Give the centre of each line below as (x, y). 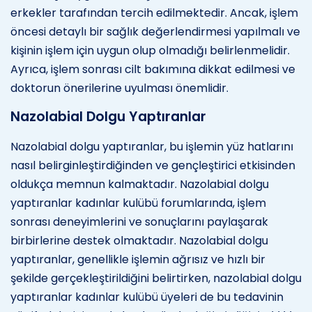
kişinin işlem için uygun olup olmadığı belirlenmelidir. (150, 50)
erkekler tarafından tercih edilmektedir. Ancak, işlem (154, 13)
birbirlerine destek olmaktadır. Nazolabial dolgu (139, 240)
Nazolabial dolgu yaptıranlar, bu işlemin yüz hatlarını (152, 146)
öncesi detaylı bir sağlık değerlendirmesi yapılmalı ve (155, 31)
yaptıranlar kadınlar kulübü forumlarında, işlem (138, 203)
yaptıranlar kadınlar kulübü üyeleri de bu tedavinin (147, 297)
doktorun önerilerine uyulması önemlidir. (119, 88)
